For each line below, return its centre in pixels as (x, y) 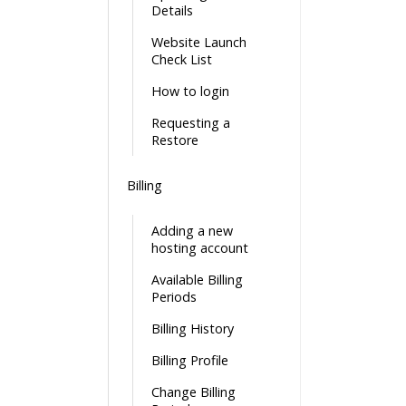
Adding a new (192, 231)
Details (172, 10)
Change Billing (193, 392)
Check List (182, 59)
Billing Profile (190, 360)
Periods (174, 297)
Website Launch (199, 42)
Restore (175, 140)
